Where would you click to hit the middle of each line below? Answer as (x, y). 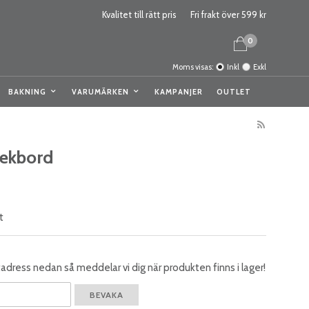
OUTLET (233, 92)
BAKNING (27, 92)
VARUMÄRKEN (100, 92)
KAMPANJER (178, 92)
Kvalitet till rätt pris (139, 14)
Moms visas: (193, 67)
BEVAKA (106, 295)
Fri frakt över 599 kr (228, 14)
